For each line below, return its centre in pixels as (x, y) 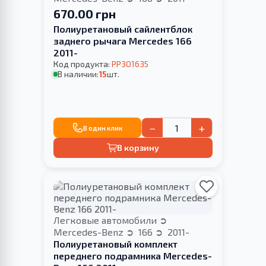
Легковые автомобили (106, 220)
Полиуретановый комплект (115, 243)
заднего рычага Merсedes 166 (123, 41)
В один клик (102, 128)
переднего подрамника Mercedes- (133, 255)
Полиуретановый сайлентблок (123, 29)
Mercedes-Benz (90, 232)
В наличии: (78, 74)
